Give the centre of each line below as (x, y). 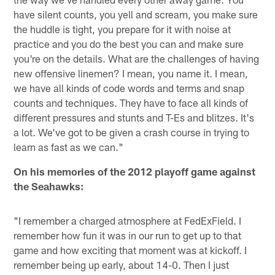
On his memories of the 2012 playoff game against (135, 171)
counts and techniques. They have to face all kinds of (131, 102)
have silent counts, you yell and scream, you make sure (136, 14)
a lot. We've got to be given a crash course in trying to (132, 132)
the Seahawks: (49, 186)
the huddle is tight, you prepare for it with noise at (122, 29)
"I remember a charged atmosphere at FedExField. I (128, 220)
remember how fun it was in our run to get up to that (128, 235)
